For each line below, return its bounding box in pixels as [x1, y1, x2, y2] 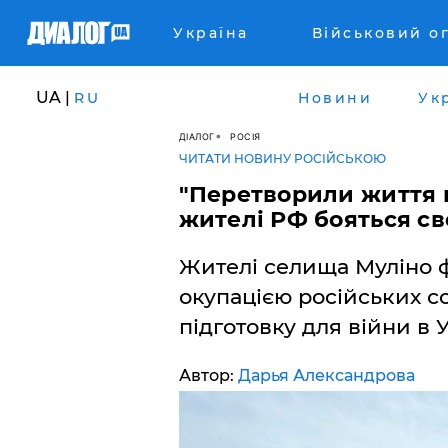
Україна [173, 24, 249, 42]
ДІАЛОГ [178, 130, 215, 142]
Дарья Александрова [237, 366, 415, 385]
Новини [298, 88, 372, 107]
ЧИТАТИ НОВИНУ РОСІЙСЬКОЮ [178, 151, 386, 166]
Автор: [178, 366, 238, 385]
